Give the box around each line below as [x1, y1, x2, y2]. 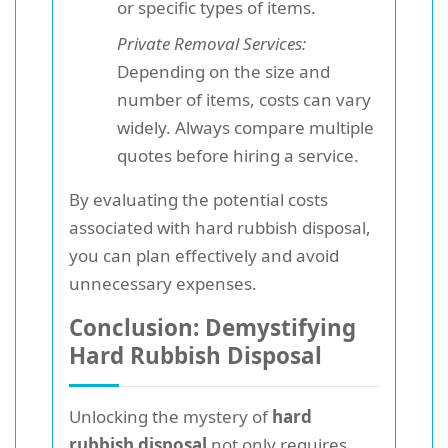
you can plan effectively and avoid [69, 243, 339, 267]
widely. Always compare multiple [117, 115, 374, 139]
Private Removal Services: [117, 31, 306, 55]
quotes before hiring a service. [117, 143, 359, 167]
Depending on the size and [117, 59, 330, 83]
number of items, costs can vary [117, 87, 371, 111]
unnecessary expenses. [69, 271, 257, 295]
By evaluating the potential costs [69, 187, 328, 211]
